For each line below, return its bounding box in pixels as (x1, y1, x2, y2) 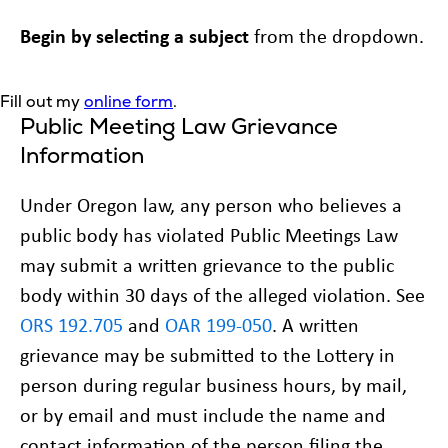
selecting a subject (96, 22, 249, 49)
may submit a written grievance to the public (20, 251, 394, 278)
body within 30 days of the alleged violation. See (20, 281, 425, 308)
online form (84, 91, 173, 112)
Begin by (20, 22, 91, 49)
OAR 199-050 (165, 311, 272, 338)
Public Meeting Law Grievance (20, 112, 338, 141)
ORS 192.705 (20, 311, 123, 338)
